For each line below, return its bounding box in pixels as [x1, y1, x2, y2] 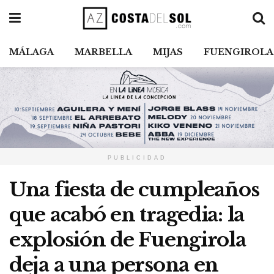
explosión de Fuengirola [9, 228, 246, 253]
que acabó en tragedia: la [9, 202, 244, 228]
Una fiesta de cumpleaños [9, 177, 259, 202]
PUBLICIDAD [107, 155, 167, 161]
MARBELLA [75, 46, 132, 57]
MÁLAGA [9, 46, 54, 57]
